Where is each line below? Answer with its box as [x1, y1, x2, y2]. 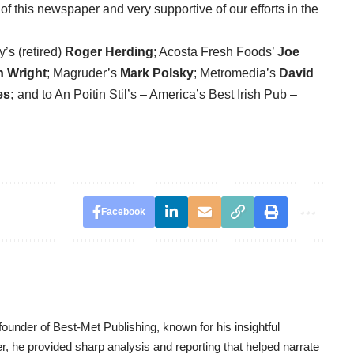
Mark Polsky [120, 66, 194, 81]
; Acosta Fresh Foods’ [153, 45, 277, 59]
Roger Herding [65, 45, 153, 59]
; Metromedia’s [194, 66, 279, 81]
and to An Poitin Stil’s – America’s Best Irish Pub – [14, 88, 297, 102]
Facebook [100, 206, 145, 218]
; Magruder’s [47, 66, 120, 81]
